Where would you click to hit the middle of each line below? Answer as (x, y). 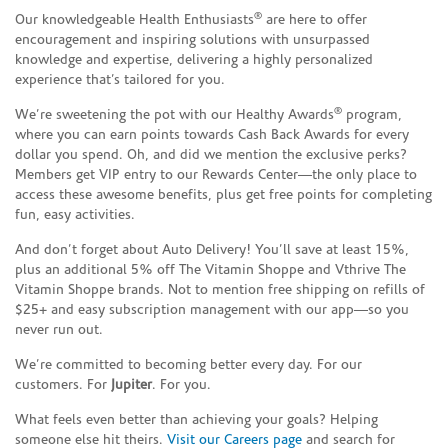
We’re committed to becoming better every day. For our (188, 365)
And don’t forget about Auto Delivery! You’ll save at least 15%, (212, 250)
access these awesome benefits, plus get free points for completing (223, 195)
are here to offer (314, 20)
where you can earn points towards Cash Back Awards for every (212, 135)
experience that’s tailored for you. (120, 80)
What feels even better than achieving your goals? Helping (196, 420)
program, (372, 115)
